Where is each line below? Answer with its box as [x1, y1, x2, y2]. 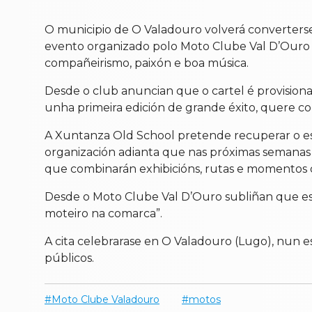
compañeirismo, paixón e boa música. [45, 56, 249, 70]
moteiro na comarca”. [45, 207, 162, 221]
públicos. [45, 251, 94, 265]
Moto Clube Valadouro [52, 293, 159, 306]
